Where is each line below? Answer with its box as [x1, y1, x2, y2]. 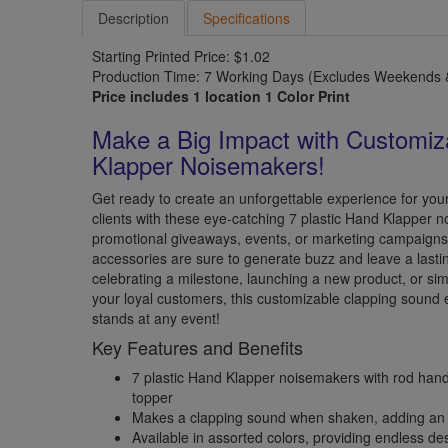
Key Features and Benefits [92, 333, 304, 360]
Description [98, 7, 170, 28]
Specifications [203, 7, 291, 28]
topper [132, 386, 174, 407]
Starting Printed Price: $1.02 [92, 45, 271, 66]
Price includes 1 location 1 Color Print [92, 85, 351, 106]
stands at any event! [92, 307, 221, 328]
